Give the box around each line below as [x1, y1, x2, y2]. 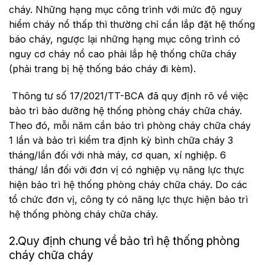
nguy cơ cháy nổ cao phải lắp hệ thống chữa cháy [9, 47, 237, 60]
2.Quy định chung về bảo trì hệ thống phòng [9, 234, 240, 248]
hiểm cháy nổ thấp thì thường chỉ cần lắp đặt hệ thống [9, 18, 255, 30]
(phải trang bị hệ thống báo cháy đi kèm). [9, 62, 196, 75]
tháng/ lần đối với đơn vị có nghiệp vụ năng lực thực [9, 163, 244, 176]
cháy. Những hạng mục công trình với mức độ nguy [9, 3, 242, 15]
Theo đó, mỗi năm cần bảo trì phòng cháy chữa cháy [9, 119, 251, 131]
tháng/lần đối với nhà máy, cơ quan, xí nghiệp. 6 [9, 148, 226, 161]
